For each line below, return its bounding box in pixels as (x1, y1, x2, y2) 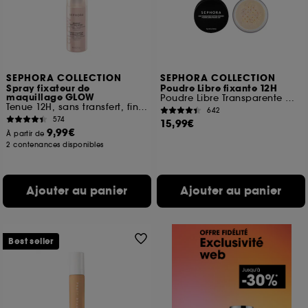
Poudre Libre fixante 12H (160, 82, 278, 95)
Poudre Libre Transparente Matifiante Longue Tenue (285, 92, 295, 104)
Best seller (8, 236, 54, 247)
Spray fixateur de (6, 82, 90, 95)
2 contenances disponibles (6, 140, 104, 149)
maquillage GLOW (6, 91, 95, 104)
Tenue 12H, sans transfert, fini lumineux (138, 101, 148, 113)
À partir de (6, 129, 47, 138)
